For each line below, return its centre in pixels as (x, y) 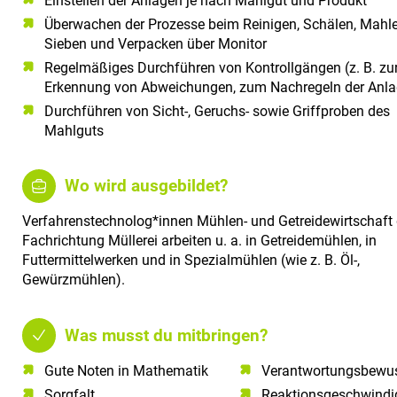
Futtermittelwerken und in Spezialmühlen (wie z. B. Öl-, (191, 261)
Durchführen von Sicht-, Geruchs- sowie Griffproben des (217, 111)
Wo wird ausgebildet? (147, 186)
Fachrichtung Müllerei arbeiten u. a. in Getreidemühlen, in (199, 241)
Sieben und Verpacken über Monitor (156, 43)
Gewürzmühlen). (74, 280)
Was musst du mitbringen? (167, 335)
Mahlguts (74, 130)
